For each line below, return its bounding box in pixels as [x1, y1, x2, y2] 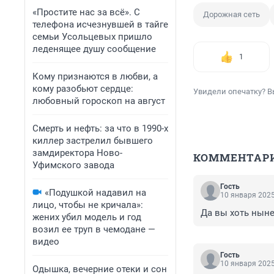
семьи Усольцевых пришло [32, 31, 152, 42]
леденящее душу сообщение [32, 43, 156, 54]
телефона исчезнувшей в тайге [32, 19, 168, 30]
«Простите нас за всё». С [32, 7, 140, 18]
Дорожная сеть [203, 10, 260, 20]
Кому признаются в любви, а [32, 71, 158, 82]
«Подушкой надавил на [45, 187, 146, 198]
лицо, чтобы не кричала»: [32, 199, 143, 210]
